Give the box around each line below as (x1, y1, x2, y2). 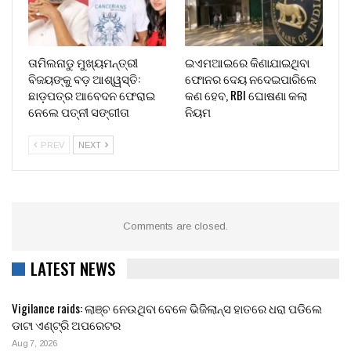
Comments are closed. (123, 219, 228, 232)
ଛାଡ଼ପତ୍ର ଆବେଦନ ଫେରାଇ (28, 85, 155, 103)
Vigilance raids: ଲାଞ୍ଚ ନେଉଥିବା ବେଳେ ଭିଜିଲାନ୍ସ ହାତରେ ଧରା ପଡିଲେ (12, 299, 322, 317)
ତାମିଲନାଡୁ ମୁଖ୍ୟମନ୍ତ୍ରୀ (28, 52, 138, 71)
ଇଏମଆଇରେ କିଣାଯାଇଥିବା (185, 52, 309, 71)
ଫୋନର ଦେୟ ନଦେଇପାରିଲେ (185, 69, 317, 87)
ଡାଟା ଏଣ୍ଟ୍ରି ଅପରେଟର (12, 316, 121, 334)
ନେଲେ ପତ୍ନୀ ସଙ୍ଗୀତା (28, 102, 129, 120)
